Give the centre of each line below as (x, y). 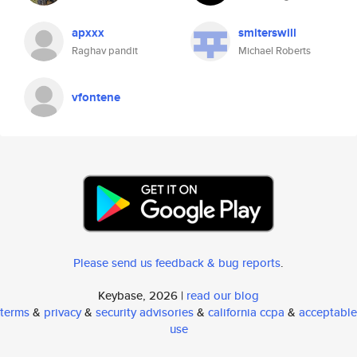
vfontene (96, 97)
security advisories (145, 312)
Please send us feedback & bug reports (177, 263)
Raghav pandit (105, 51)
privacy (63, 312)
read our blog (223, 295)
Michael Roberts (275, 51)
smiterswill (267, 33)
